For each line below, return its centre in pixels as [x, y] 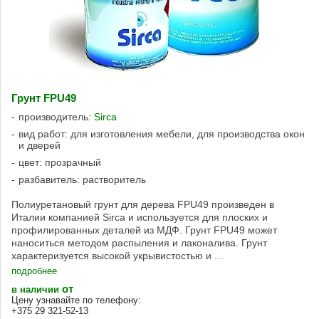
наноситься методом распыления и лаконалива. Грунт [139, 243]
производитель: [56, 117]
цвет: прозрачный [60, 163]
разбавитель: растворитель [82, 180]
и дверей [40, 146]
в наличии [37, 290]
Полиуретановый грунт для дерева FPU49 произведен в [143, 205]
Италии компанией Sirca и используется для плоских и [140, 218]
